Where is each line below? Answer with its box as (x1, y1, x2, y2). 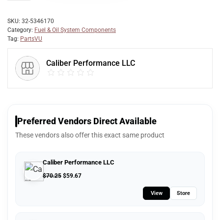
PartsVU (20, 35, 42, 42)
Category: (7, 27, 34, 33)
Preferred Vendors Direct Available (17, 116, 157, 126)
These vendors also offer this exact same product (15, 131, 165, 139)
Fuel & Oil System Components (34, 27, 116, 33)
